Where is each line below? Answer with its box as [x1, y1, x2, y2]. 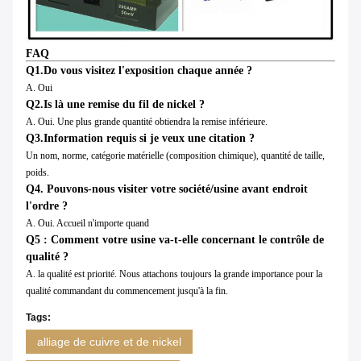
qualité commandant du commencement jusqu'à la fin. [26, 284, 228, 297]
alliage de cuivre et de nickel [37, 334, 181, 348]
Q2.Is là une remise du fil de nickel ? [26, 98, 205, 110]
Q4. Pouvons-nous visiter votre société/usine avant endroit [26, 182, 308, 195]
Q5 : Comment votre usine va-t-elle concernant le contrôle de [26, 233, 324, 246]
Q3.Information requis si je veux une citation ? [26, 131, 255, 144]
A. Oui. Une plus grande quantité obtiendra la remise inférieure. [26, 115, 268, 127]
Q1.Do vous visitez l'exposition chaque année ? [26, 64, 252, 77]
